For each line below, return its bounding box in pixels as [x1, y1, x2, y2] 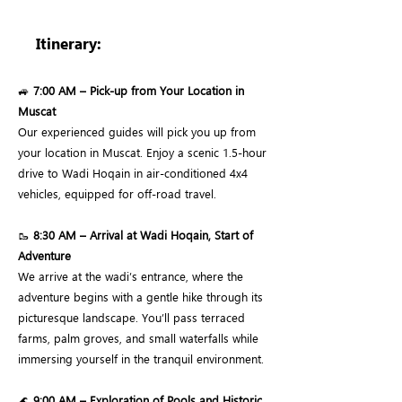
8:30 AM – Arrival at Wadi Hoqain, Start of [33, 227, 253, 242]
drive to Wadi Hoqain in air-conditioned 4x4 [18, 165, 248, 180]
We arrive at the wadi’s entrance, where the [18, 268, 243, 284]
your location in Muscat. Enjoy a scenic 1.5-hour [18, 144, 267, 160]
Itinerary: [36, 33, 101, 54]
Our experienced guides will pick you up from [18, 124, 256, 139]
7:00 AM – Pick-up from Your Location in [33, 83, 244, 98]
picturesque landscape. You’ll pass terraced [18, 310, 245, 325]
